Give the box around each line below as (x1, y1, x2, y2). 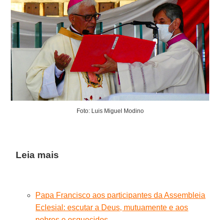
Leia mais (16, 150, 59, 161)
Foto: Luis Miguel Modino (76, 108, 144, 115)
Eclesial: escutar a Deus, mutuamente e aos (35, 203, 189, 212)
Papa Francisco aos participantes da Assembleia (35, 191, 206, 200)
